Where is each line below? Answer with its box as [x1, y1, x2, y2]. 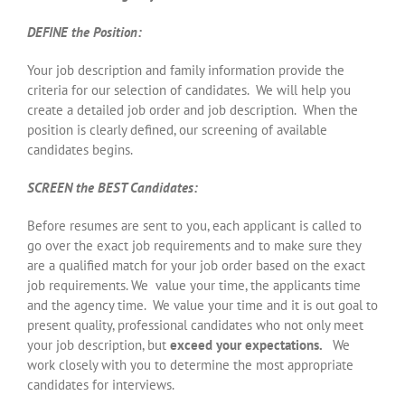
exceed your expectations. [170, 335, 329, 353]
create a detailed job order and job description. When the [27, 100, 358, 118]
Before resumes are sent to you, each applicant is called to [27, 216, 362, 234]
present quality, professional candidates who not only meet [27, 316, 363, 334]
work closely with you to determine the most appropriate [27, 355, 353, 373]
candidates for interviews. [27, 375, 174, 393]
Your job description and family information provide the [27, 61, 344, 79]
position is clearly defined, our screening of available [27, 120, 327, 138]
